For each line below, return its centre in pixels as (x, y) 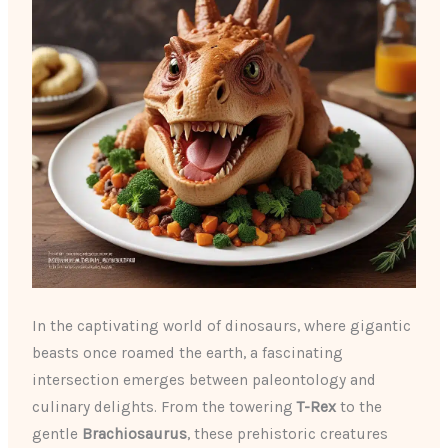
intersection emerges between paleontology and (204, 379)
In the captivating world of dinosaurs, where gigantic (222, 325)
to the (359, 406)
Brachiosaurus (135, 433)
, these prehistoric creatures (288, 433)
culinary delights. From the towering (165, 406)
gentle (57, 433)
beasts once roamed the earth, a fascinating (188, 352)
